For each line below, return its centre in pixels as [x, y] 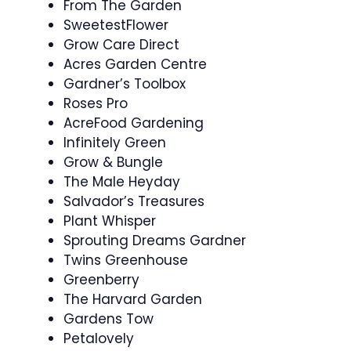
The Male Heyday [122, 182]
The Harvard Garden [133, 299]
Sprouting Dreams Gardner [155, 241]
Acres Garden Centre [135, 64]
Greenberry [101, 280]
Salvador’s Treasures [134, 201]
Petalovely [99, 338]
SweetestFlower [116, 25]
